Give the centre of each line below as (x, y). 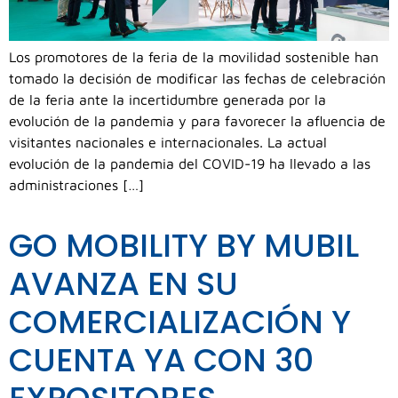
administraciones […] (76, 185)
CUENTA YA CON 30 (161, 360)
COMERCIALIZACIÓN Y (180, 322)
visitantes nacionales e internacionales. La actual (168, 143)
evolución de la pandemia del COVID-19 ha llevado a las (190, 164)
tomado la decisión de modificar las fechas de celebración (197, 79)
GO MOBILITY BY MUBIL (184, 245)
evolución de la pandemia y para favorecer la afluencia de (197, 121)
